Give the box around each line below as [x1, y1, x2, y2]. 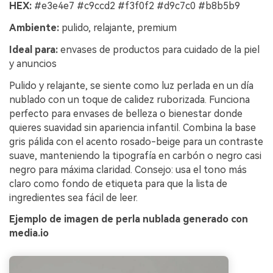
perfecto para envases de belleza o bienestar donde [9, 107, 243, 119]
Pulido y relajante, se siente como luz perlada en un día [9, 79, 253, 91]
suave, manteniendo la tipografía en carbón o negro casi [9, 149, 261, 161]
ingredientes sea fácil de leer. [9, 191, 138, 204]
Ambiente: [9, 22, 59, 34]
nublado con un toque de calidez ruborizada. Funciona [9, 93, 250, 105]
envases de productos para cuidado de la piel [58, 43, 260, 55]
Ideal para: [9, 43, 58, 55]
